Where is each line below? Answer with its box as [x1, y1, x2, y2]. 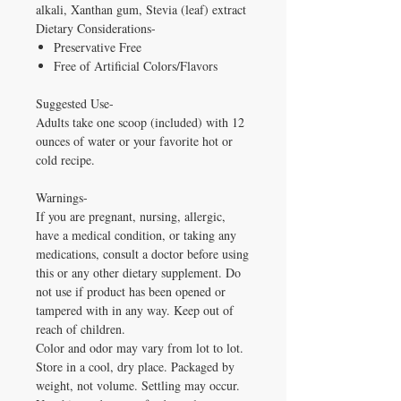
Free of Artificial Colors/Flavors [54, 56, 218, 74]
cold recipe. [36, 150, 95, 168]
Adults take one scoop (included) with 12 [36, 113, 244, 131]
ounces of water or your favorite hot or [36, 132, 233, 149]
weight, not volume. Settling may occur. [36, 376, 240, 394]
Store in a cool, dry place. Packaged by [36, 357, 235, 375]
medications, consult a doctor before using [36, 244, 249, 262]
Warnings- [36, 188, 88, 206]
